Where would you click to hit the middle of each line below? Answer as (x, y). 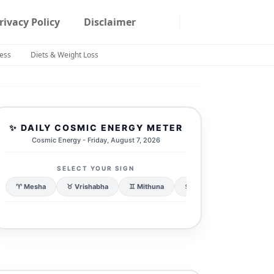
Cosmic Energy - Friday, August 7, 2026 (96, 140)
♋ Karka (198, 186)
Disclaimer (109, 22)
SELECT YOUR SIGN (96, 168)
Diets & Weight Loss (65, 55)
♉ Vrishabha (87, 186)
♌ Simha (246, 186)
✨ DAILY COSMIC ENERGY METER (96, 127)
